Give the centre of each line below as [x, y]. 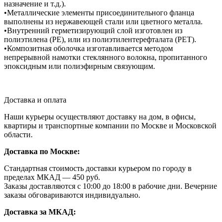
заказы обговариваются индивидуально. [72, 195]
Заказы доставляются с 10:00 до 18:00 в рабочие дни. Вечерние [111, 186]
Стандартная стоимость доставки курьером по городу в [98, 168]
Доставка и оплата [35, 100]
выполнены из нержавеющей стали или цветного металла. [103, 22]
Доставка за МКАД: [40, 212]
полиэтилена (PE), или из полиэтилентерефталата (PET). [100, 40]
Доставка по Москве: [42, 152]
